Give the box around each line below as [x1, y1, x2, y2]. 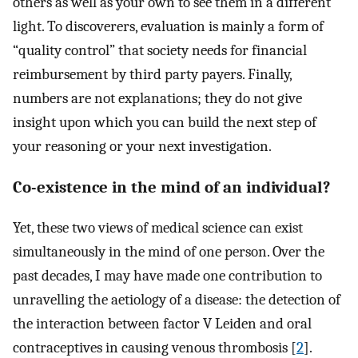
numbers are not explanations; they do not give [13, 89, 302, 107]
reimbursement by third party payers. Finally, [13, 65, 292, 83]
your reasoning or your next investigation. [13, 137, 272, 155]
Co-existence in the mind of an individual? [13, 177, 330, 197]
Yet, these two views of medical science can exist [13, 219, 303, 237]
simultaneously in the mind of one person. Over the [13, 243, 324, 261]
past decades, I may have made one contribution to [13, 267, 322, 285]
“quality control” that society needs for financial [13, 41, 307, 59]
